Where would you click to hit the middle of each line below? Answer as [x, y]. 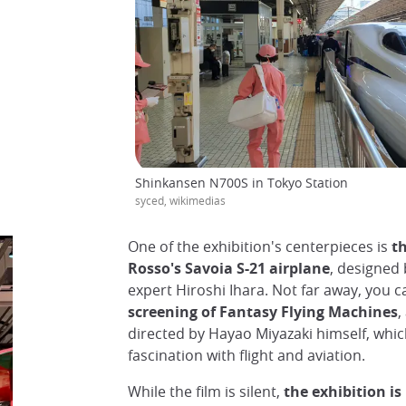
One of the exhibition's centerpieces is [257, 247]
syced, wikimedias [180, 201]
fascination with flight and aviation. [246, 356]
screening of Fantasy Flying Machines [262, 312]
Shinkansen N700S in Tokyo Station [242, 183]
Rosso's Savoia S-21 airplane [228, 269]
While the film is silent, [203, 392]
